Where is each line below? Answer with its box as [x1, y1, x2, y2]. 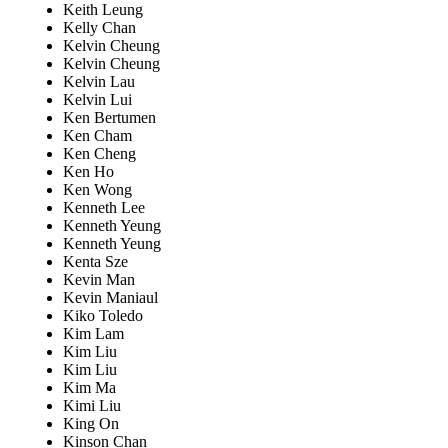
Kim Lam [63, 325, 124, 343]
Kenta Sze [63, 253, 128, 271]
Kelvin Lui [63, 91, 132, 109]
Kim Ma [63, 379, 116, 397]
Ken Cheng [63, 145, 136, 163]
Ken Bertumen [63, 109, 156, 127]
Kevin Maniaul [63, 289, 158, 307]
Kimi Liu [63, 397, 121, 415]
